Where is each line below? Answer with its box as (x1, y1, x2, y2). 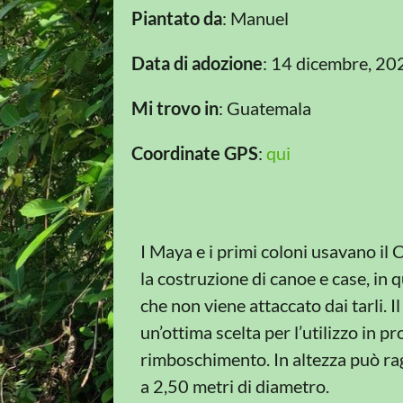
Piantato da (131, 6, 222, 29)
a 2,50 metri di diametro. (140, 374, 329, 397)
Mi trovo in (131, 96, 219, 119)
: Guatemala (219, 96, 311, 119)
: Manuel (222, 6, 289, 29)
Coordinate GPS (131, 141, 258, 164)
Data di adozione (131, 51, 263, 74)
